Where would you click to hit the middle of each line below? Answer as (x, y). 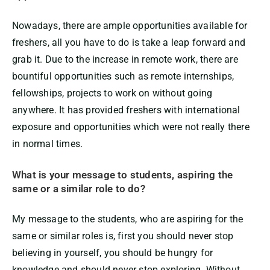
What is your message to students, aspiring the (123, 174)
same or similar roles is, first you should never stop (123, 236)
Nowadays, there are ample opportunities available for (130, 26)
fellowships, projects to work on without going (112, 93)
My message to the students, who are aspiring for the (128, 219)
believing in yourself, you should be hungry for (113, 253)
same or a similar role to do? (79, 188)
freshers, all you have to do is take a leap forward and (129, 43)
